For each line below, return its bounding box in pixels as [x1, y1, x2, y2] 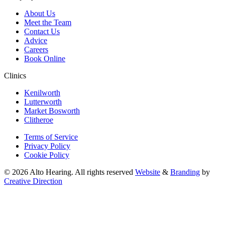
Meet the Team [24, 18, 71, 27]
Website [135, 168, 160, 177]
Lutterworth [24, 97, 62, 106]
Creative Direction [4, 177, 62, 186]
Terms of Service [24, 133, 78, 142]
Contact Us [24, 27, 60, 36]
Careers [24, 45, 48, 54]
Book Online [24, 54, 65, 63]
